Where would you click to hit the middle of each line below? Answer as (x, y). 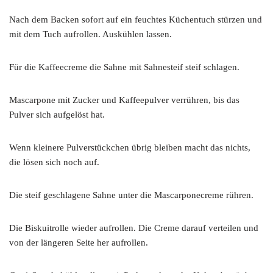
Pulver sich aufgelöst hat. (57, 114)
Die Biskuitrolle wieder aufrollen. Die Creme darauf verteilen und (134, 228)
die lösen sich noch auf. (54, 162)
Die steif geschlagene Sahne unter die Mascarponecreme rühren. (131, 195)
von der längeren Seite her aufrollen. (79, 242)
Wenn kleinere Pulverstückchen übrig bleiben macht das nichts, (130, 147)
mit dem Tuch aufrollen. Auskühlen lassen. (90, 34)
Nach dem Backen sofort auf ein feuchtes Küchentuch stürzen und (136, 19)
